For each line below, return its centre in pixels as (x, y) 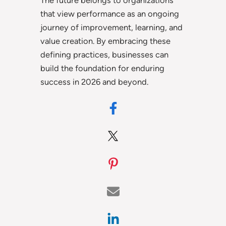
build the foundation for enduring (102, 68)
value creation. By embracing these (105, 41)
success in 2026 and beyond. (94, 82)
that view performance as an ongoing (110, 14)
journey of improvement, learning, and (111, 27)
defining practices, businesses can (104, 55)
